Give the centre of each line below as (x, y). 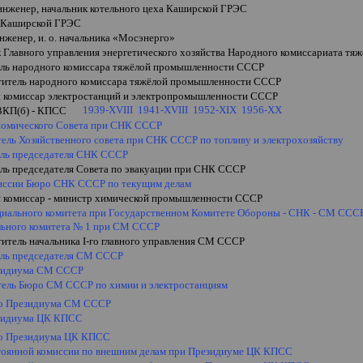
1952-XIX (215, 110)
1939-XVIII (108, 110)
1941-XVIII (163, 110)
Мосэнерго (144, 38)
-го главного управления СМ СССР (166, 241)
